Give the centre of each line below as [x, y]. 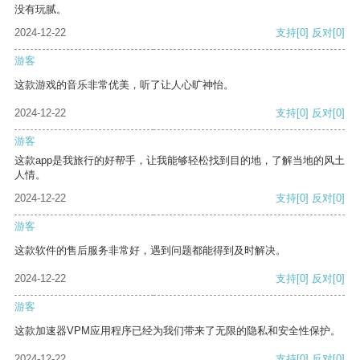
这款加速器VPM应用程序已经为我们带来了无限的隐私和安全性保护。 [178, 331]
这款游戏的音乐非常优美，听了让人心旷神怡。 [124, 85]
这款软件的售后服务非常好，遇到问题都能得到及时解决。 [150, 251]
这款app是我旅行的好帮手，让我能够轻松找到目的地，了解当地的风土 [180, 161]
